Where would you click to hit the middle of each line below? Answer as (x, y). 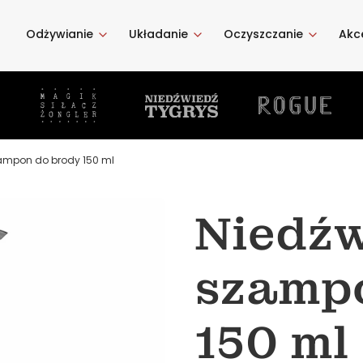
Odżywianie (60, 34)
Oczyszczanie (263, 34)
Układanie (158, 34)
